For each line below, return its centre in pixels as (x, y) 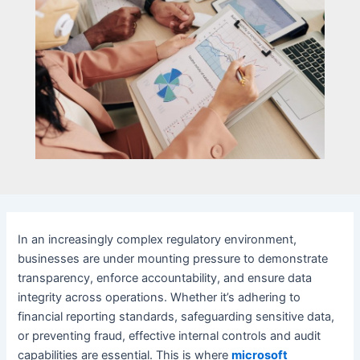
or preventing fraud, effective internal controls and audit (170, 335)
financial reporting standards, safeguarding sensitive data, (176, 316)
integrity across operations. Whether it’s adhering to (160, 297)
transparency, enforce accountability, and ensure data (165, 278)
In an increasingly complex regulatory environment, (157, 239)
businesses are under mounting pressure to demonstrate (173, 258)
